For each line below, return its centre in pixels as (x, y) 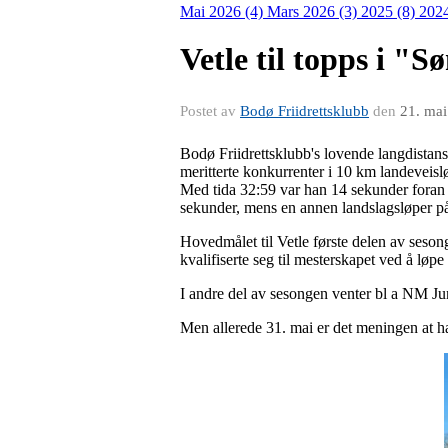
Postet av (210, 110)
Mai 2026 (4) (223, 11)
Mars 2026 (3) (314, 11)
